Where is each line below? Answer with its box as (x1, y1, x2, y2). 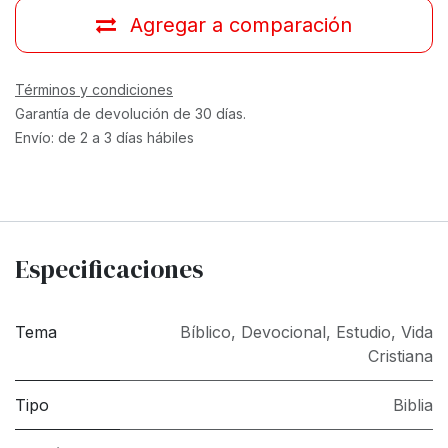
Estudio (336, 321, 391, 342)
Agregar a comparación (130, 12, 352, 37)
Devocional (241, 321, 326, 342)
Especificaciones (15, 251, 203, 286)
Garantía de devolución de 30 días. (15, 104, 246, 122)
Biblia (393, 394, 433, 415)
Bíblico (180, 321, 231, 342)
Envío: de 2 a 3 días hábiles (15, 128, 194, 146)
